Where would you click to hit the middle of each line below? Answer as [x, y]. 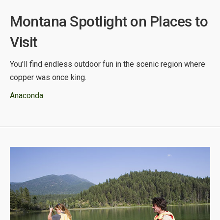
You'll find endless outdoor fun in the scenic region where [108, 64]
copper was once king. [48, 77]
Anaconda [27, 95]
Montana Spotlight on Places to [109, 21]
